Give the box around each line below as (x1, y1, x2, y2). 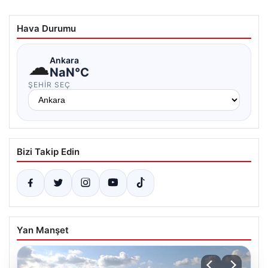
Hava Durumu (17, 23, 76, 35)
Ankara (50, 54, 79, 65)
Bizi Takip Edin (17, 146, 80, 158)
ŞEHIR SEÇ (28, 80, 71, 90)
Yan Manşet (17, 224, 69, 236)
